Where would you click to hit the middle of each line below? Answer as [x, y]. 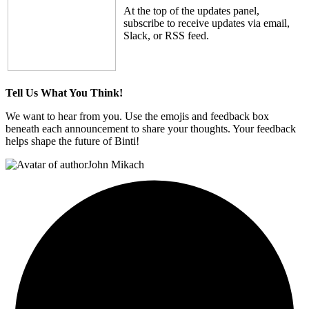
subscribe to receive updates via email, [207, 23]
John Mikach [116, 165]
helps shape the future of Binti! [72, 141]
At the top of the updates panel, [191, 11]
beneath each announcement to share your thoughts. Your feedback [151, 129]
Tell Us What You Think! [64, 93]
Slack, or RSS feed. [166, 36]
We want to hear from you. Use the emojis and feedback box [137, 117]
